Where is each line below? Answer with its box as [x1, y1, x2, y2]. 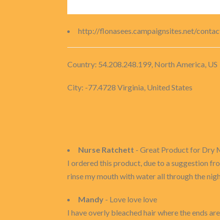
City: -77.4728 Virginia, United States [67, 82, 192, 92]
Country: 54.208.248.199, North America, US [67, 59, 218, 69]
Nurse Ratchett [78, 145, 134, 154]
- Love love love [104, 194, 157, 204]
